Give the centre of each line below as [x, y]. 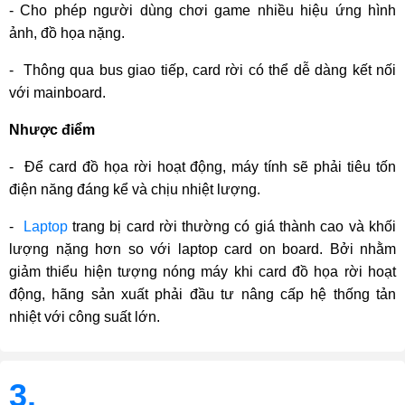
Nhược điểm [52, 130]
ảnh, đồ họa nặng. [67, 33]
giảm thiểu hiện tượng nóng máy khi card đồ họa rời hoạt [202, 272]
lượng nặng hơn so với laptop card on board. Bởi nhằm [202, 250]
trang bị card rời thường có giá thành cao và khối [232, 227]
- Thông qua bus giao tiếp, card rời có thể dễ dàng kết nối [202, 71]
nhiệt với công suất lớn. [85, 317]
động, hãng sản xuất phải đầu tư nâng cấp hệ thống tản [202, 295]
